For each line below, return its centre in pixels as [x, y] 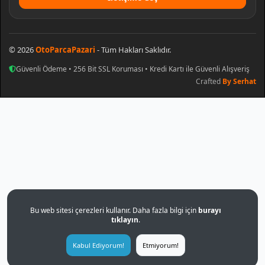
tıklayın [125, 220]
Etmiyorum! [160, 245]
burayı [209, 210]
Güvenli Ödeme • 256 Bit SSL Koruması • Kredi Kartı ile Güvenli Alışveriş [133, 69]
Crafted [209, 82]
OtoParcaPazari [65, 50]
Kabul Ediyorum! [98, 245]
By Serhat [239, 82]
